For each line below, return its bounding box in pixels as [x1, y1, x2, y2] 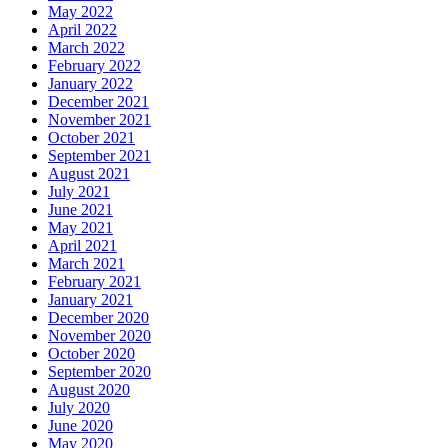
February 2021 [48, 273, 141, 291]
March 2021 [48, 255, 125, 273]
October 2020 [48, 345, 135, 363]
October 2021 [48, 129, 135, 147]
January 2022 [48, 75, 133, 93]
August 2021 [48, 165, 130, 183]
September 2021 [48, 147, 151, 165]
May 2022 [48, 3, 113, 21]
